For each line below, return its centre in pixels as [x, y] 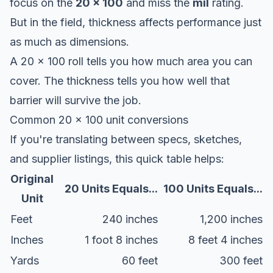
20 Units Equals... [111, 188]
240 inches [130, 219]
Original [32, 179]
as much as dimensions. [69, 41]
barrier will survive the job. [76, 100]
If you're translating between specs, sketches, [126, 139]
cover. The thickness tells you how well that [120, 80]
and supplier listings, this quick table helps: [117, 158]
